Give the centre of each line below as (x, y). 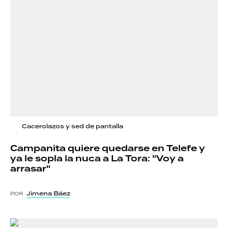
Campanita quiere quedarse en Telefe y (108, 149)
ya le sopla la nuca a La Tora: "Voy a (97, 159)
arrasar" (30, 169)
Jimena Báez (48, 194)
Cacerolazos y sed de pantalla (73, 126)
